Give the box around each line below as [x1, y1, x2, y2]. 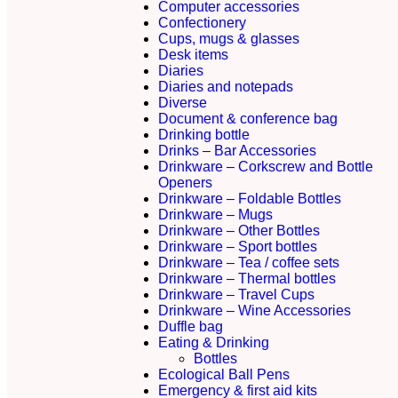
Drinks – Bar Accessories [158, 143, 316, 158]
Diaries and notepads [158, 79, 293, 94]
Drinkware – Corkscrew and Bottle [158, 159, 373, 174]
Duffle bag [158, 319, 223, 334]
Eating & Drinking [158, 335, 269, 350]
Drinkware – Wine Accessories [158, 303, 351, 318]
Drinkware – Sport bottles [158, 239, 317, 254]
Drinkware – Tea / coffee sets [158, 255, 339, 270]
